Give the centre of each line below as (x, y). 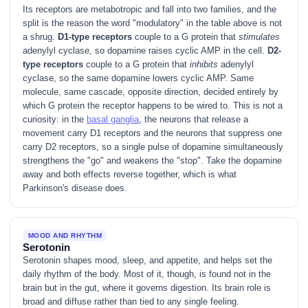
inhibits (204, 65)
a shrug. (41, 37)
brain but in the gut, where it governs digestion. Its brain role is (147, 287)
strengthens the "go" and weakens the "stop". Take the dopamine (153, 161)
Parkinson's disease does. (75, 188)
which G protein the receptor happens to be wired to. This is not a (153, 106)
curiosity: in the (55, 120)
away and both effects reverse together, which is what (130, 175)
